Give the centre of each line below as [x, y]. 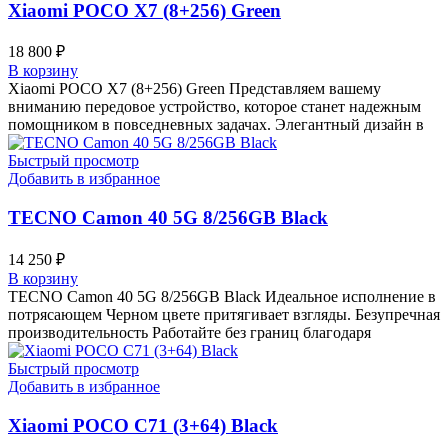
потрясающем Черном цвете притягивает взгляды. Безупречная [224, 314]
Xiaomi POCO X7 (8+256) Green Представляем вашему [194, 89]
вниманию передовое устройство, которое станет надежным [214, 107]
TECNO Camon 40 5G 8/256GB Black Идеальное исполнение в [222, 296]
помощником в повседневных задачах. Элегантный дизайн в [216, 125]
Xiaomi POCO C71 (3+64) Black [143, 425]
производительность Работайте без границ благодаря [189, 332]
